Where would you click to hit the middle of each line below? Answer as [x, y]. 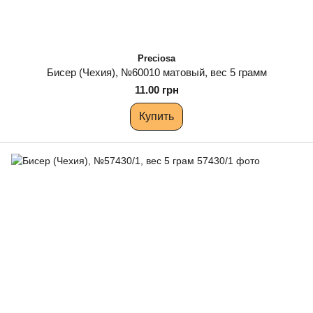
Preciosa [156, 58]
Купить [156, 116]
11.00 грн [156, 90]
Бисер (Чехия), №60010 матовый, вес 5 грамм [156, 72]
